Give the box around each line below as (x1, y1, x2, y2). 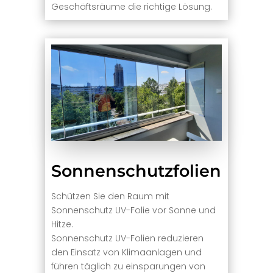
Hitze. (51, 218, 73, 230)
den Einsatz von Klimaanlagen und (51, 246, 202, 258)
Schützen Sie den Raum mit (51, 190, 169, 202)
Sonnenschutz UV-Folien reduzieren (51, 232, 204, 244)
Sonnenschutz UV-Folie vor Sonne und (51, 204, 216, 216)
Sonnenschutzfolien (51, 160, 221, 181)
